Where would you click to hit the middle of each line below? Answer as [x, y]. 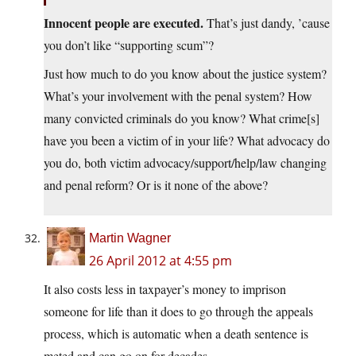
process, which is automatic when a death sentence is [176, 334]
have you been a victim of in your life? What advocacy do [187, 141]
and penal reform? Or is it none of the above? [156, 185]
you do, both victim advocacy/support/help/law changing [185, 163]
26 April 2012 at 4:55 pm [161, 261]
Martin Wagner [130, 238]
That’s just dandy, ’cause [267, 23]
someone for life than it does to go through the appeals [178, 311]
